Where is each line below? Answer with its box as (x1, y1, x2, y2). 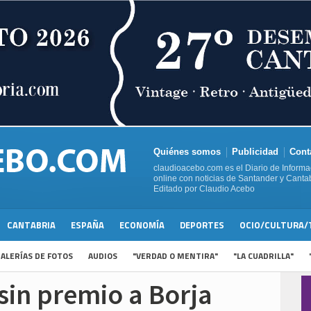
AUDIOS (88, 249, 117, 263)
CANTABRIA (7, 218, 56, 233)
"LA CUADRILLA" (233, 249, 294, 263)
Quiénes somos (153, 146, 221, 158)
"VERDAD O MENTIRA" (133, 249, 218, 263)
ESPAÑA (71, 218, 104, 233)
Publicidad (232, 146, 278, 158)
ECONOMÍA (119, 218, 165, 233)
